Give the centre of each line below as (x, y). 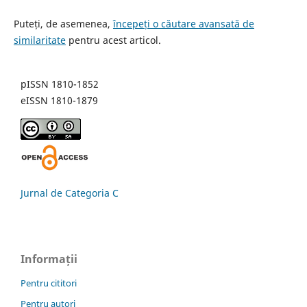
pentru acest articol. (113, 40)
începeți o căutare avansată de (183, 24)
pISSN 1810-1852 (60, 84)
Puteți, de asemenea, (63, 24)
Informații (49, 259)
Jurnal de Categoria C (70, 193)
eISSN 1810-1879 (59, 101)
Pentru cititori (49, 283)
